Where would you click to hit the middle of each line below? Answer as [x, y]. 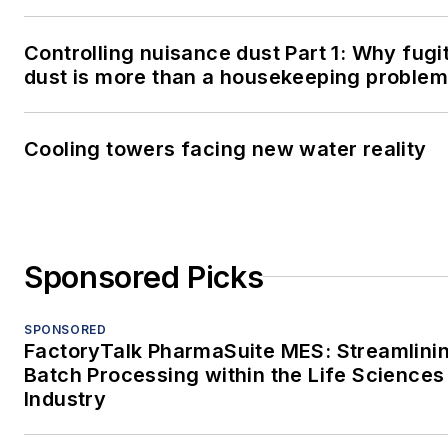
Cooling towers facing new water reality [225, 148]
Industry [65, 398]
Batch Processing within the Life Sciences [234, 374]
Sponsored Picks [144, 276]
